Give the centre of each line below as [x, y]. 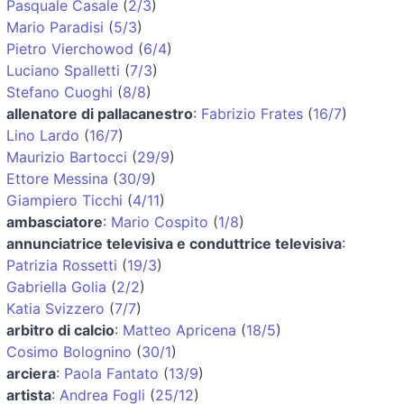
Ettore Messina [57, 178]
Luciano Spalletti [63, 70]
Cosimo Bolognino [69, 351]
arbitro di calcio [60, 330]
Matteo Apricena [179, 330]
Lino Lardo [43, 135]
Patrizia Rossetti [62, 265]
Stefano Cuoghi [60, 92]
